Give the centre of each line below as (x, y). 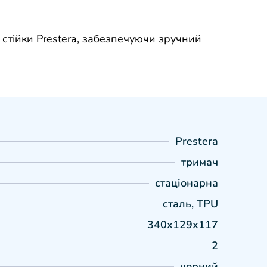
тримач (200, 162)
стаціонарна (187, 183)
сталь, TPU (190, 204)
